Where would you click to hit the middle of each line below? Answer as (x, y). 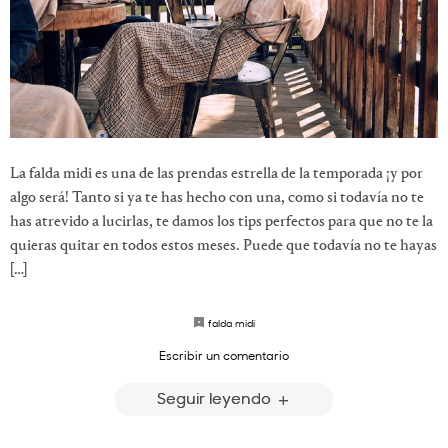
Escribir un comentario (224, 355)
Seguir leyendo (215, 398)
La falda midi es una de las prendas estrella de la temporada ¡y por (216, 174)
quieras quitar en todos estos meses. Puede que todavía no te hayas (223, 246)
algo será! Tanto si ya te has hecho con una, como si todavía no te (217, 198)
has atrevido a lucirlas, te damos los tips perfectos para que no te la (221, 222)
